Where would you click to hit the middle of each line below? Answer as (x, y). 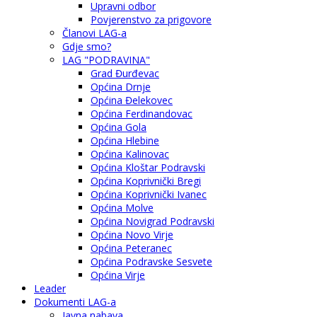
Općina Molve (122, 207)
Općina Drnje (121, 86)
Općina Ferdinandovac (142, 113)
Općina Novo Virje (132, 234)
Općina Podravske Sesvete (151, 261)
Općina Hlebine (125, 140)
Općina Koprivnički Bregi (146, 180)
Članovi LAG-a (94, 33)
